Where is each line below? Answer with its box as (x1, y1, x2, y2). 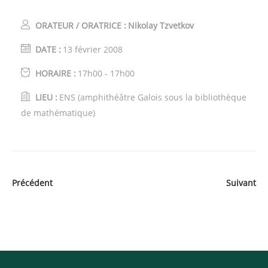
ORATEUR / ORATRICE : (35, 20, 126, 31)
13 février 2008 (63, 44, 123, 55)
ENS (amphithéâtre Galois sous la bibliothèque (59, 92, 246, 103)
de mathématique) (21, 107, 95, 118)
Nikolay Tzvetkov (128, 20, 194, 31)
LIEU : (35, 92, 57, 103)
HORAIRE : (35, 68, 76, 79)
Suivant (226, 177, 256, 188)
